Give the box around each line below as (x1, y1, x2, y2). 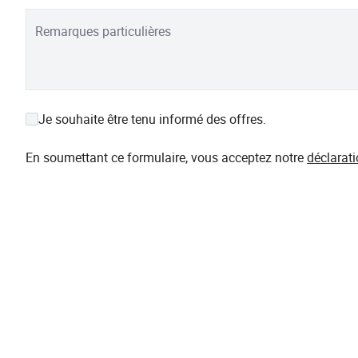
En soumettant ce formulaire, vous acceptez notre (26, 149, 307, 166)
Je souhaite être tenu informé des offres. (38, 110, 266, 128)
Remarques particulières (35, 22, 171, 40)
